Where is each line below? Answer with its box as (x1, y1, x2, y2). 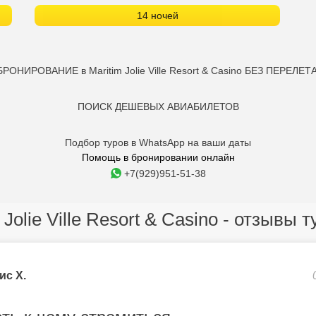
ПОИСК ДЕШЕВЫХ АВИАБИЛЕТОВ (77, 101, 239, 112)
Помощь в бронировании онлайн (81, 152, 235, 163)
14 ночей (136, 10, 178, 21)
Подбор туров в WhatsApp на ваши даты (65, 137, 251, 148)
